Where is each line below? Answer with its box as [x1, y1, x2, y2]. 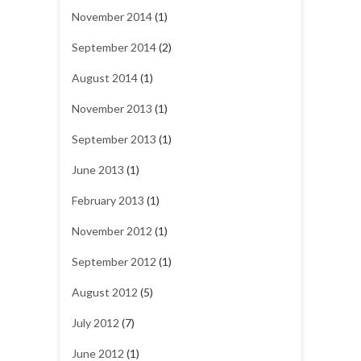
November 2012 [72, 224, 152, 239]
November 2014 [72, 10, 152, 24]
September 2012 [72, 255, 156, 269]
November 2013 [72, 102, 152, 116]
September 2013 [72, 132, 156, 147]
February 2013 [72, 193, 144, 208]
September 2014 [72, 40, 156, 55]
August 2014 [72, 71, 138, 85]
